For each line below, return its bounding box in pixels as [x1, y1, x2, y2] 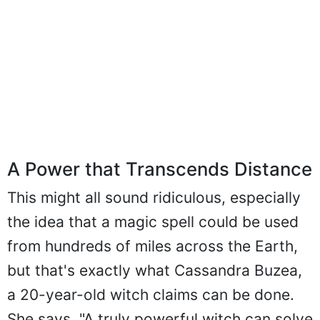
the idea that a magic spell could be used [7, 213, 299, 231]
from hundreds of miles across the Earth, [7, 237, 298, 256]
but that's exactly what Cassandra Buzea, [7, 261, 302, 280]
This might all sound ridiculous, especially [7, 189, 301, 207]
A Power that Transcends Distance [7, 158, 312, 181]
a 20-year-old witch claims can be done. [7, 286, 294, 304]
